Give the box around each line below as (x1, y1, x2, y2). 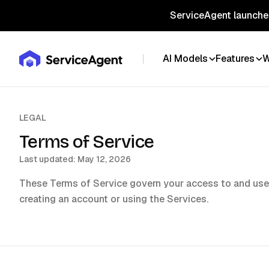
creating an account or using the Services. (19, 193, 208, 205)
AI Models (162, 52, 208, 65)
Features (215, 52, 255, 65)
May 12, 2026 (77, 154, 131, 165)
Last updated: (19, 154, 77, 165)
